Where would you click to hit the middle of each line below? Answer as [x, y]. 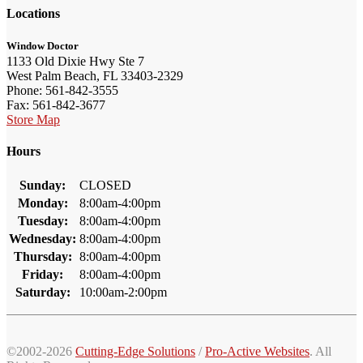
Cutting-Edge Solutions [135, 352]
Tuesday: [43, 221]
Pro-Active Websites [257, 352]
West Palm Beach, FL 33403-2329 [95, 75]
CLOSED [105, 186]
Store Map [33, 119]
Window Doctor [43, 45]
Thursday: [43, 257]
